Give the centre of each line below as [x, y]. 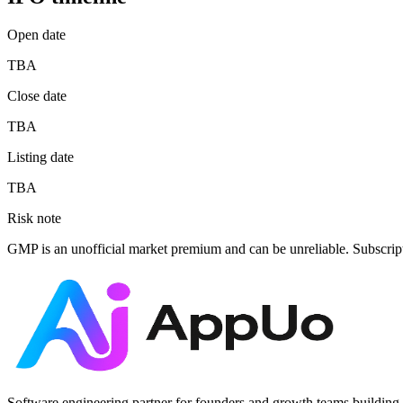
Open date [36, 35]
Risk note [34, 219]
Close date [37, 96]
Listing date [40, 157]
